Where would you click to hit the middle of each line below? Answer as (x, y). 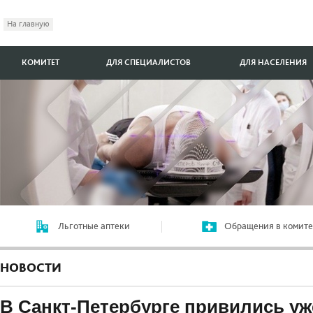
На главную (28, 24)
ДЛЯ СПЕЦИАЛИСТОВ (149, 63)
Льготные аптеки (94, 226)
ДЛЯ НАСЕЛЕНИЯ (273, 63)
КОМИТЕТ (41, 63)
